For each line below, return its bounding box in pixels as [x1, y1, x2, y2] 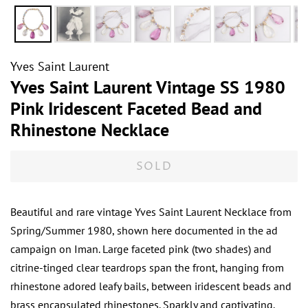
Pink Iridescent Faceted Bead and [10, 97, 262, 120]
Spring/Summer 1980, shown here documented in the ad [10, 223, 278, 238]
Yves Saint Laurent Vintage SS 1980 [10, 76, 285, 99]
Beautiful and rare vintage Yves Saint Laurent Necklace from [10, 205, 291, 219]
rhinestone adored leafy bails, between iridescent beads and [10, 279, 291, 294]
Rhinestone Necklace [10, 118, 169, 142]
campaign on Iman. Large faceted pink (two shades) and [10, 242, 272, 256]
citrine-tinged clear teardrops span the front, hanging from [10, 261, 284, 275]
